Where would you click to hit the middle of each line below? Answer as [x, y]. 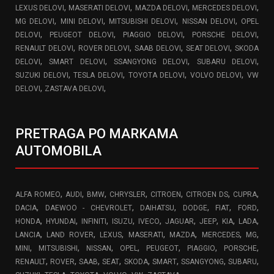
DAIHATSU [157, 208]
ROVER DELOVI [104, 49]
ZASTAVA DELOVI [74, 89]
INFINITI [94, 222]
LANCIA [28, 235]
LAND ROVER [70, 235]
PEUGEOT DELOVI [82, 35]
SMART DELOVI [77, 62]
